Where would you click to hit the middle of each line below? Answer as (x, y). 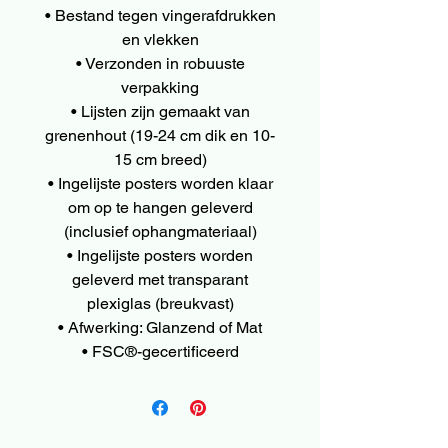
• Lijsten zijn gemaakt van (160, 111)
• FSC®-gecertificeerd (160, 351)
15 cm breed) (160, 159)
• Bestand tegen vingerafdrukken (160, 15)
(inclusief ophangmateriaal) (160, 231)
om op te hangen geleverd (160, 207)
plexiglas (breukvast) (160, 303)
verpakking (160, 87)
